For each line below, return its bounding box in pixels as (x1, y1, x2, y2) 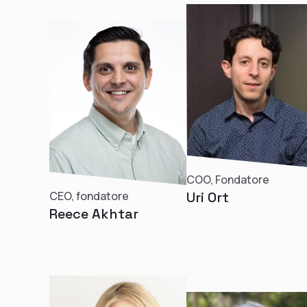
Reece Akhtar (49, 205, 138, 223)
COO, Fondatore (186, 172, 269, 187)
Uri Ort (186, 188, 229, 206)
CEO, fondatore (49, 188, 129, 204)
